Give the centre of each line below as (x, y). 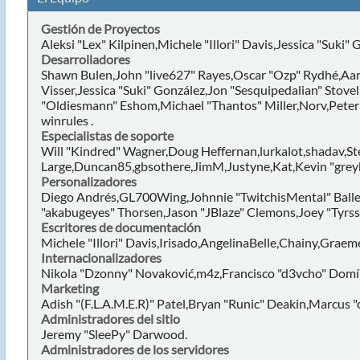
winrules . (67, 120)
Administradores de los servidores (135, 349)
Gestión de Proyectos (100, 29)
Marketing (70, 288)
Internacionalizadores (101, 258)
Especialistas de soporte (107, 135)
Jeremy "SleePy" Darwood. (114, 334)
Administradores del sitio (110, 319)
